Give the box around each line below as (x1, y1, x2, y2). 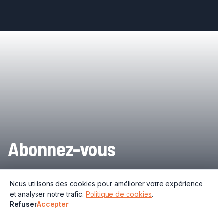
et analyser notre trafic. (10, 190, 84, 198)
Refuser (10, 200, 37, 208)
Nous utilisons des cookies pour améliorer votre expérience (10, 180, 203, 188)
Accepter (37, 200, 69, 208)
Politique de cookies (86, 190, 152, 198)
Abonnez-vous (8, 136, 116, 160)
